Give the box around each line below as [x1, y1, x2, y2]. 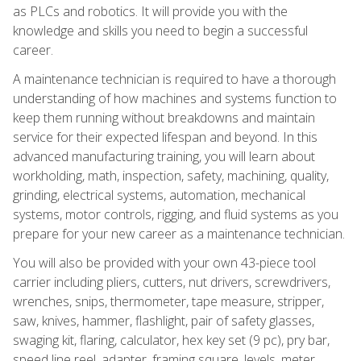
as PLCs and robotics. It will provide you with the [13, 2, 288, 20]
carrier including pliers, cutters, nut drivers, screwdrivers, [13, 272, 330, 291]
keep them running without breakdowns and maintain [13, 108, 315, 127]
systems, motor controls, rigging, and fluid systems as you [13, 205, 338, 223]
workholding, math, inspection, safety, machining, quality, [13, 166, 329, 185]
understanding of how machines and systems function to [13, 89, 337, 107]
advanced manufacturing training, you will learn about [13, 147, 315, 165]
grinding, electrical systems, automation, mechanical [13, 185, 305, 204]
